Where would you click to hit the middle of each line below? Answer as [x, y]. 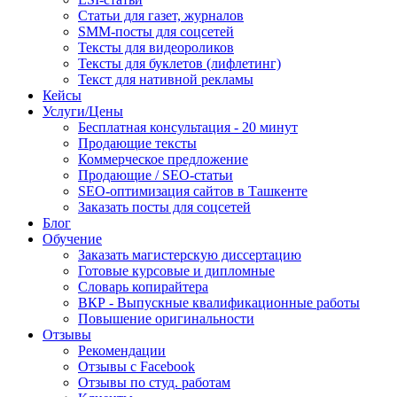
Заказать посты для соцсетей [164, 207]
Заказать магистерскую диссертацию [190, 255]
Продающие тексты [137, 143]
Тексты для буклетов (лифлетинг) [179, 63]
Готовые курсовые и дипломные [176, 271]
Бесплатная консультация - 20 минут [188, 127]
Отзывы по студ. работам [154, 382]
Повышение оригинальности [166, 319]
